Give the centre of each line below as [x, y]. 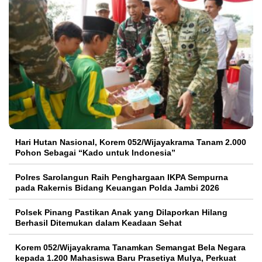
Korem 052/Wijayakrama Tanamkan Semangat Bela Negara [130, 248]
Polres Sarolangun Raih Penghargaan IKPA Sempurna [122, 177]
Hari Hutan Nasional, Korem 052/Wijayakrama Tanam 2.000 [131, 142]
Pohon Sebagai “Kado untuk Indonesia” [95, 153]
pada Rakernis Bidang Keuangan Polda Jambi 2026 [117, 188]
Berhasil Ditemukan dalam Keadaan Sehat [99, 223]
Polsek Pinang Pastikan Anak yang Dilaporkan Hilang [121, 213]
